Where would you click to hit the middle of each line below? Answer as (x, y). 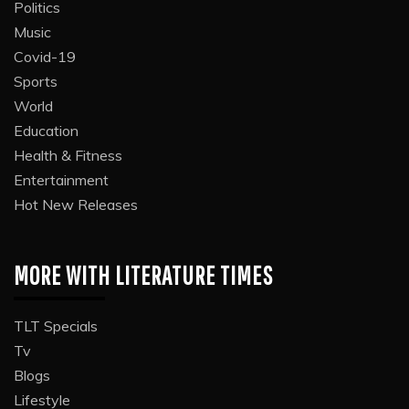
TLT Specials (56, 325)
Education (46, 130)
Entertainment (61, 179)
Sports (36, 81)
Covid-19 (45, 56)
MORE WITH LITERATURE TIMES (143, 275)
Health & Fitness (68, 155)
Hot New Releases (76, 204)
